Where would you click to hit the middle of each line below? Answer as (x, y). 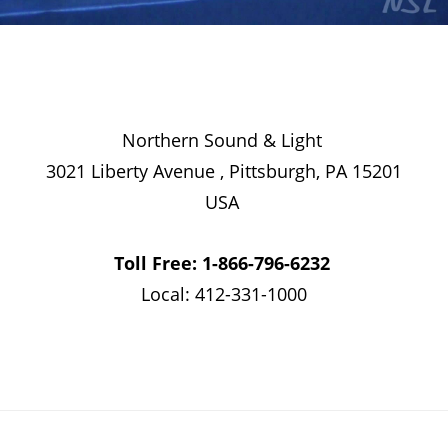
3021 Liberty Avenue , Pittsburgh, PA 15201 (224, 171)
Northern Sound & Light (224, 140)
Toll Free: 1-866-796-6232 (221, 263)
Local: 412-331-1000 (224, 294)
